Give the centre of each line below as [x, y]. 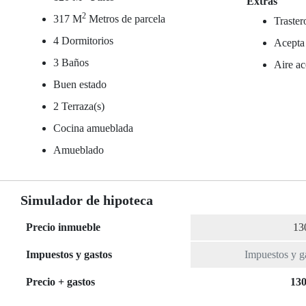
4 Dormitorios [83, 41]
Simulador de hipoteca [87, 200]
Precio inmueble [63, 227]
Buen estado [80, 84]
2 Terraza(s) [79, 106]
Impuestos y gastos [69, 254]
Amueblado [79, 150]
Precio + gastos [60, 282]
